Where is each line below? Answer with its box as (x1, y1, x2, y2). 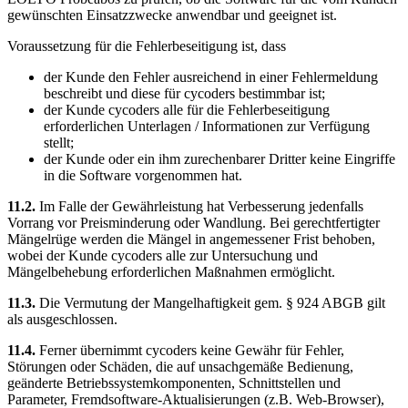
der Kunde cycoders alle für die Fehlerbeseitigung (44, 101, 330, 117)
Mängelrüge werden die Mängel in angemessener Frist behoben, (7, 230, 375, 247)
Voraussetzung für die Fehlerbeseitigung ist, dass (7, 37, 286, 54)
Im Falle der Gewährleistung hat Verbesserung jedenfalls (39, 198, 363, 214)
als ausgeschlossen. (7, 311, 117, 327)
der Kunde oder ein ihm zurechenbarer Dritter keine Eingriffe (44, 150, 395, 167)
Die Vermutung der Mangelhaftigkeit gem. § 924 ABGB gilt (39, 294, 385, 311)
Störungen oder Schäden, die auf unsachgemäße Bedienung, (7, 358, 353, 374)
